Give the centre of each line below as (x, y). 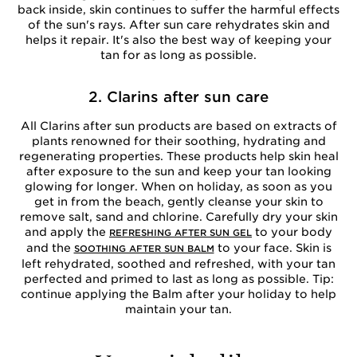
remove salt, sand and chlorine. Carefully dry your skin (178, 217)
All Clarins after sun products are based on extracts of (178, 126)
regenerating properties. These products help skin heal (178, 156)
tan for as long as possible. (178, 55)
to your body (292, 232)
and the (50, 248)
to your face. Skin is (273, 248)
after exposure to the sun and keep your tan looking (178, 171)
